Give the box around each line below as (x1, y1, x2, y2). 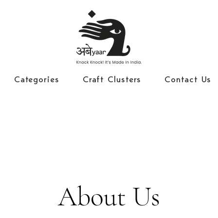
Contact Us (164, 74, 212, 84)
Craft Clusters (82, 74, 142, 84)
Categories (14, 74, 59, 84)
